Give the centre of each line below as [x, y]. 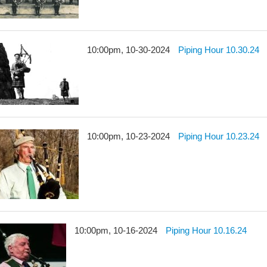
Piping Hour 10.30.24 [219, 50]
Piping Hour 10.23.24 [219, 136]
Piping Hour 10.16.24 [207, 230]
